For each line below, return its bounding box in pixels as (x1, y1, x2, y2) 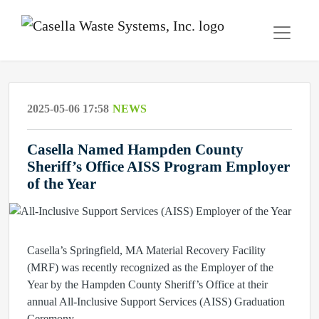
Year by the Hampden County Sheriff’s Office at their (27, 278, 268, 291)
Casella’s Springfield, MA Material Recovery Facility (27, 244, 266, 256)
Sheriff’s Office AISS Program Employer (27, 158, 290, 174)
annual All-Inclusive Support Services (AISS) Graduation (27, 296, 285, 308)
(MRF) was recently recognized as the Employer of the (27, 261, 273, 273)
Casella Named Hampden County (27, 141, 244, 157)
